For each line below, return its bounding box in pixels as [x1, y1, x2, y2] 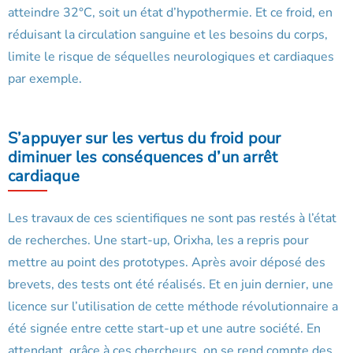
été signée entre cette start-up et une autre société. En [8, 320, 321, 338]
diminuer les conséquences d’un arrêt [8, 147, 278, 169]
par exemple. [8, 70, 82, 88]
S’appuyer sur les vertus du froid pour [8, 128, 281, 150]
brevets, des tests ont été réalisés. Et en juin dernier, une [8, 276, 333, 294]
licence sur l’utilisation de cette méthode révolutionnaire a [8, 298, 338, 316]
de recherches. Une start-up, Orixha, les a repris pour [8, 232, 309, 250]
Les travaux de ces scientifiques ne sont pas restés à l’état [8, 210, 336, 228]
